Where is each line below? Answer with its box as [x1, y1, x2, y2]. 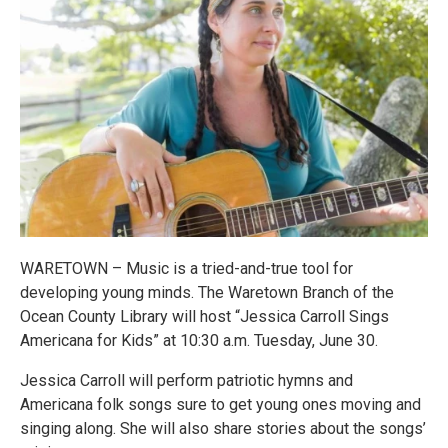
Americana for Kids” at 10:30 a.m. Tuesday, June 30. [20, 331, 378, 351]
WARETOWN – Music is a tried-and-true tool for [20, 259, 353, 279]
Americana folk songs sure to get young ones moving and [20, 395, 421, 415]
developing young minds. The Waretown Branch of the [20, 283, 394, 303]
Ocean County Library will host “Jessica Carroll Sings [20, 307, 389, 327]
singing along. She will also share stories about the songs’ [20, 419, 426, 439]
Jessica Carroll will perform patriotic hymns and [20, 371, 353, 391]
